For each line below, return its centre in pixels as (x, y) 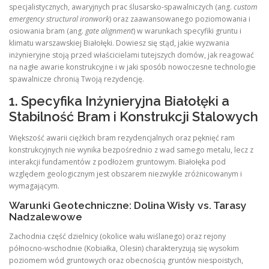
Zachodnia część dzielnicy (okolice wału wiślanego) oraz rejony (117, 237)
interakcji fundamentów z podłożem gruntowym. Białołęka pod (117, 162)
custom (246, 7)
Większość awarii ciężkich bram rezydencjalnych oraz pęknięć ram (122, 138)
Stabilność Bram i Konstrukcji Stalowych (134, 116)
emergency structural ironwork (59, 19)
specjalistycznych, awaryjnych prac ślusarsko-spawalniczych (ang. (121, 7)
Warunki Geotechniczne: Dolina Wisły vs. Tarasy (128, 206)
